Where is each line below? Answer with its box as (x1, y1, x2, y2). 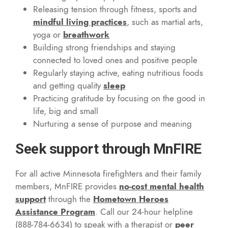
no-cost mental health (119, 180, 204, 192)
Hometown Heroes (93, 192, 168, 205)
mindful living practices (33, 15, 127, 28)
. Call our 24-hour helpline (95, 205, 193, 218)
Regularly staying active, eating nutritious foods (33, 66, 203, 79)
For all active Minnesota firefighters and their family (15, 167, 201, 180)
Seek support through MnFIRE (15, 140, 202, 157)
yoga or (33, 28, 63, 41)
